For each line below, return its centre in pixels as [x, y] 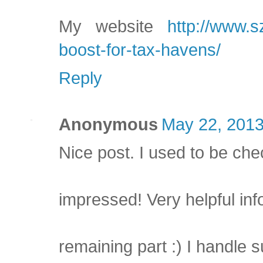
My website [113, 27]
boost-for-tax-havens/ [140, 50]
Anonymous [108, 125]
